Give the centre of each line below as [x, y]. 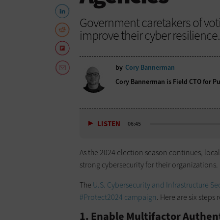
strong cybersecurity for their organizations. [149, 165]
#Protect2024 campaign [118, 197]
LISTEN [109, 124]
